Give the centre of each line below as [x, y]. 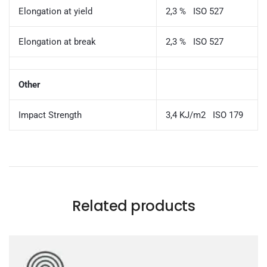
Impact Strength [50, 115]
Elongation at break [57, 41]
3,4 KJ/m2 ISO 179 [204, 115]
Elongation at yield [55, 11]
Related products [133, 206]
